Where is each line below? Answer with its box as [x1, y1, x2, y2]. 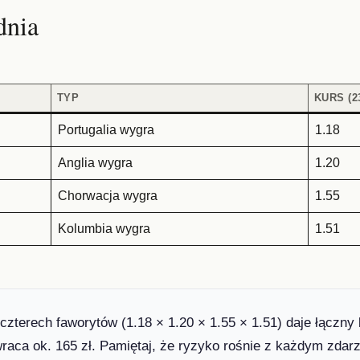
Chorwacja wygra [57, 188, 157, 202]
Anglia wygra [57, 155, 133, 170]
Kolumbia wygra [57, 221, 150, 235]
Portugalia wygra [57, 122, 154, 137]
